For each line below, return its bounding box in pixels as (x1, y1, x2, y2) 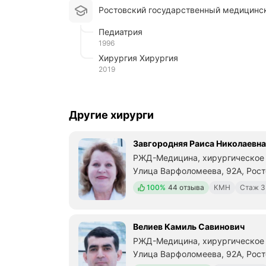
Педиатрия (104, 27, 142, 37)
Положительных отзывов (137, 182, 227, 192)
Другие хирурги (69, 109, 154, 122)
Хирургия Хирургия (104, 53, 178, 64)
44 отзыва (168, 183, 204, 192)
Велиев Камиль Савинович (133, 221, 245, 232)
